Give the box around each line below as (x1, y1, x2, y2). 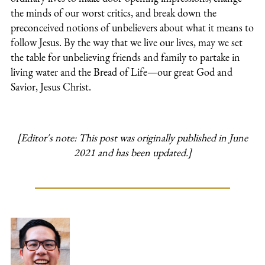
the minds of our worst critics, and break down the (11, 6, 216, 20)
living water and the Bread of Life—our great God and (11, 65, 232, 79)
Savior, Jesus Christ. (11, 80, 91, 94)
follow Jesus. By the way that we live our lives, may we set (11, 35, 243, 50)
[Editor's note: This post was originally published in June (17, 131, 248, 145)
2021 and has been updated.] (73, 146, 192, 160)
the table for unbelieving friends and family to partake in (11, 50, 240, 64)
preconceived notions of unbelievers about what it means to (11, 21, 254, 35)
